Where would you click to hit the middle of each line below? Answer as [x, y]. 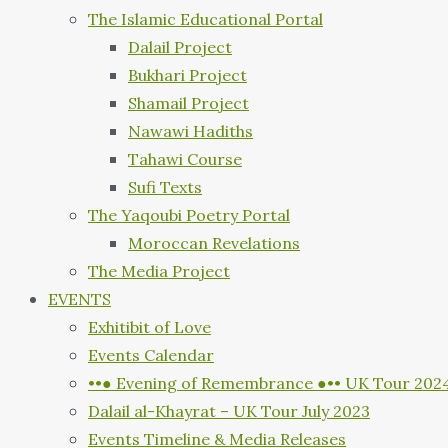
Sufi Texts [165, 187]
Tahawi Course [185, 159]
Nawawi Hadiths [190, 131]
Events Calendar [151, 355]
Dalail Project [180, 47]
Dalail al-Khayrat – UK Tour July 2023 [229, 411]
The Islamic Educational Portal [205, 19]
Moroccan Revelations [214, 243]
